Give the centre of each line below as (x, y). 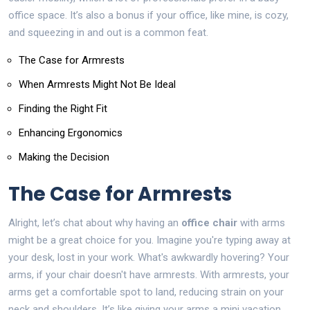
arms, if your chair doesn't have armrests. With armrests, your (149, 274)
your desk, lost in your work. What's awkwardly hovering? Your (149, 257)
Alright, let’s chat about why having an (95, 222)
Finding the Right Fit (63, 108)
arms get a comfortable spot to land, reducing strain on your (146, 292)
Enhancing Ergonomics (71, 133)
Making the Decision (64, 157)
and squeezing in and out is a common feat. (108, 32)
